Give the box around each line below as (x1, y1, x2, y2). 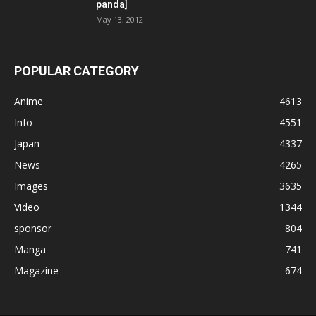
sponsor (14, 221, 51, 235)
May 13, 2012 (96, 13, 143, 25)
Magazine (14, 263, 59, 277)
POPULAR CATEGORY (14, 63, 139, 78)
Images (14, 178, 48, 193)
